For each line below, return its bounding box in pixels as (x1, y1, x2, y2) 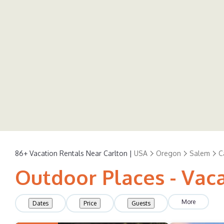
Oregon (156, 148, 181, 157)
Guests (131, 199, 150, 207)
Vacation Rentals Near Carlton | (27, 148, 134, 157)
